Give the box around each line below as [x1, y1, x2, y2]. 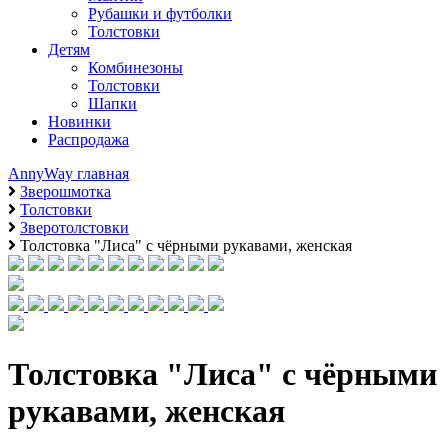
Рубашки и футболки [88, 5, 232, 22]
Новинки [48, 113, 111, 130]
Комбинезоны [88, 59, 183, 76]
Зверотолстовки [20, 219, 129, 236]
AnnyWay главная [8, 165, 129, 182]
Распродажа [48, 131, 129, 148]
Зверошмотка [20, 183, 111, 200]
